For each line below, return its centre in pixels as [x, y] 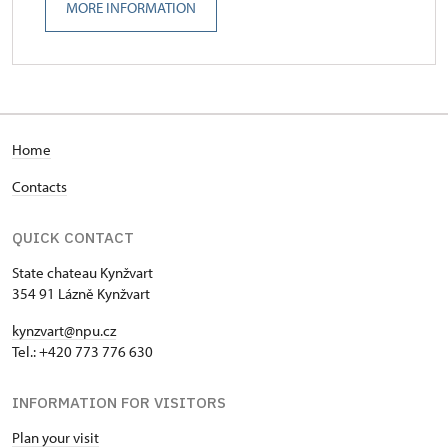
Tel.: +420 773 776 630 [82, 352]
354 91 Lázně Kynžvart [81, 294]
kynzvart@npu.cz [64, 331]
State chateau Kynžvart [82, 273]
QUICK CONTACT [73, 238]
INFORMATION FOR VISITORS [119, 403]
